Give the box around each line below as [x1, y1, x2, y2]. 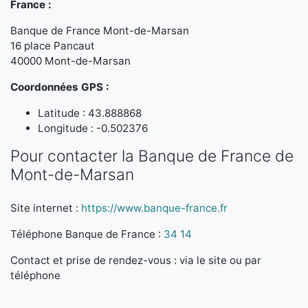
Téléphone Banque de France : [10, 228, 164, 241]
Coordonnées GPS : [10, 80, 109, 93]
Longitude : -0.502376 [38, 122, 148, 135]
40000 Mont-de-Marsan [10, 54, 131, 67]
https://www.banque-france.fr [81, 201, 228, 214]
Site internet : [10, 201, 81, 214]
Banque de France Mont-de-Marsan [10, 24, 189, 37]
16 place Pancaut [10, 39, 95, 52]
